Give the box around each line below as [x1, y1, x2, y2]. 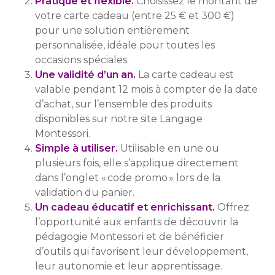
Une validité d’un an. [34, 69, 136, 81]
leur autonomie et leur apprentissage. [34, 260, 222, 273]
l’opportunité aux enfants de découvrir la [34, 216, 238, 228]
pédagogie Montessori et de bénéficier [34, 231, 224, 243]
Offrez [214, 201, 249, 214]
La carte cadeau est [135, 69, 234, 81]
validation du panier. [34, 187, 134, 199]
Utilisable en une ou [117, 142, 219, 155]
